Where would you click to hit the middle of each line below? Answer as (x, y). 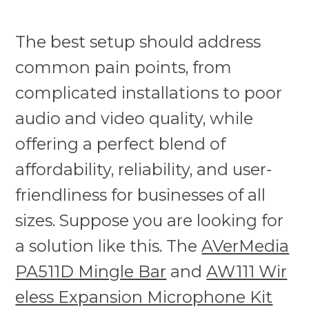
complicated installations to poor (149, 93)
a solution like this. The (109, 246)
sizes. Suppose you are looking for (150, 221)
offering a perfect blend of (121, 144)
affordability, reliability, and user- (144, 170)
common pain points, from (124, 68)
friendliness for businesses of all (141, 195)
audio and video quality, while (134, 119)
